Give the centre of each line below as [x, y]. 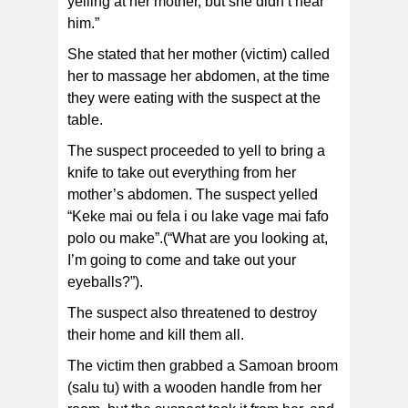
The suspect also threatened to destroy [192, 313]
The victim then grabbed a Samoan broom [203, 366]
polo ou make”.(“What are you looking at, [198, 239]
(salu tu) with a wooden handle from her [194, 388]
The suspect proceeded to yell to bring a [196, 151]
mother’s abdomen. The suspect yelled [193, 195]
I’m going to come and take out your [182, 260]
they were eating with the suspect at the [194, 98]
